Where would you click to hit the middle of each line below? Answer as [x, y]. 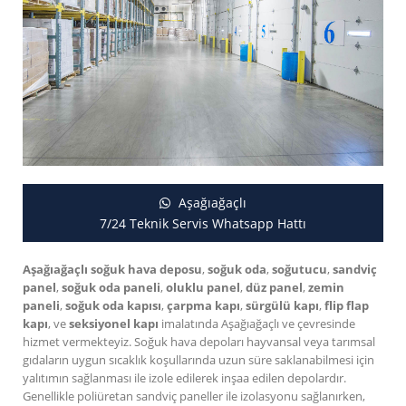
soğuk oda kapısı [113, 306]
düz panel [274, 288]
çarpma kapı [203, 306]
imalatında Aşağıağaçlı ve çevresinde [257, 324]
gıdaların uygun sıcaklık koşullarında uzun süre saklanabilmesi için [198, 360]
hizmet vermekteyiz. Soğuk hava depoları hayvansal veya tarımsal [199, 342]
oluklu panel [203, 288]
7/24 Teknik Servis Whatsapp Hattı [203, 224]
